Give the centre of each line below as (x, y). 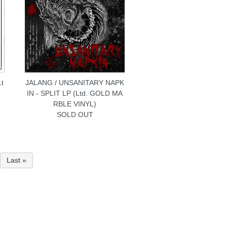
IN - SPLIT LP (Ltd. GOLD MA (75, 93)
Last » (16, 160)
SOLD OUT (75, 114)
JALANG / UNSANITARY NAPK (75, 82)
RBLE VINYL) (75, 104)
